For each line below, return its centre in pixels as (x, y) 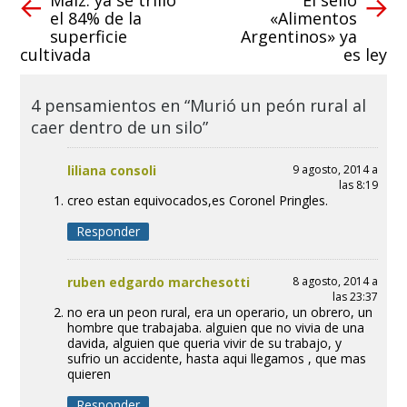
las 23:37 (355, 296)
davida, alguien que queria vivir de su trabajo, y (204, 342)
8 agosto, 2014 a (335, 281)
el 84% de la (95, 18)
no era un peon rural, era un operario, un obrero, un (219, 312)
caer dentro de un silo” (119, 127)
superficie (88, 36)
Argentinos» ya (299, 36)
